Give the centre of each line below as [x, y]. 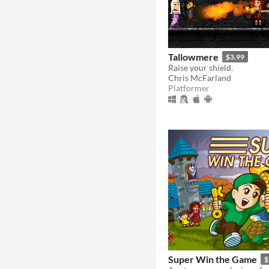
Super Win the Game [213, 259]
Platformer [189, 88]
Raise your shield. [201, 67]
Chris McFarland [200, 77]
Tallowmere [193, 56]
